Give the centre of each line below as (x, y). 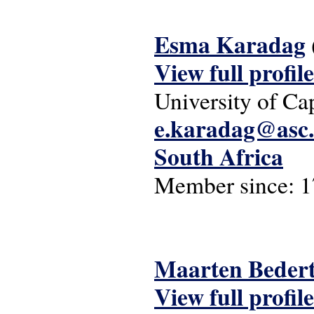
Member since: (227, 184)
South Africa (219, 156)
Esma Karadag (230, 44)
